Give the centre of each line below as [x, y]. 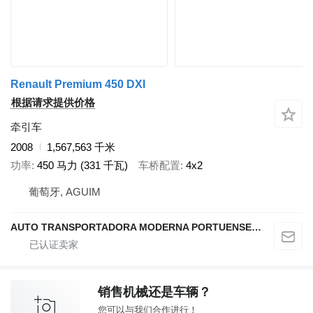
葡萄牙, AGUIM [65, 191]
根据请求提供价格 [53, 102]
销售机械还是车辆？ [154, 292]
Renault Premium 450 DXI [78, 84]
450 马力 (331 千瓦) [82, 165]
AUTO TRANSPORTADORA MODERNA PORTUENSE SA [256, 227]
